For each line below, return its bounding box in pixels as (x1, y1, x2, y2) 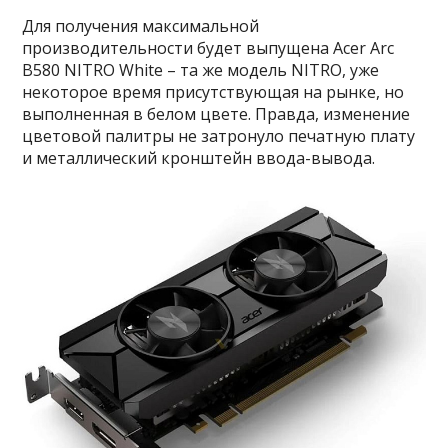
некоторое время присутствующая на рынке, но (22, 80, 405, 103)
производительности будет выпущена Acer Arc (22, 36, 395, 59)
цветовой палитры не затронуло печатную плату (22, 124, 416, 147)
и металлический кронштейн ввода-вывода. (22, 146, 376, 169)
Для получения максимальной (22, 14, 260, 37)
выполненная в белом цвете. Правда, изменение (22, 102, 411, 125)
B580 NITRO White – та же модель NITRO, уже (22, 58, 380, 81)
